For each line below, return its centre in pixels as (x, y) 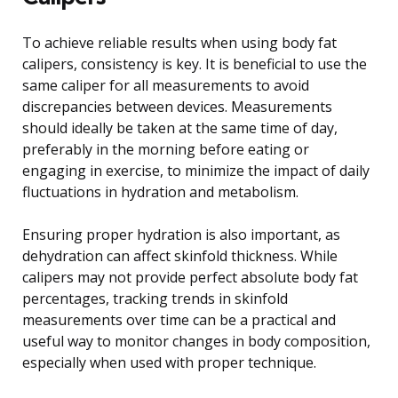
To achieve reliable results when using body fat (179, 42)
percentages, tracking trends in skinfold (155, 298)
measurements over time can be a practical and (179, 319)
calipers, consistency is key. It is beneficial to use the (195, 64)
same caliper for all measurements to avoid (166, 85)
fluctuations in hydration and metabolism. (160, 191)
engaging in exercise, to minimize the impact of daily (196, 170)
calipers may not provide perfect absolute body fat (190, 277)
